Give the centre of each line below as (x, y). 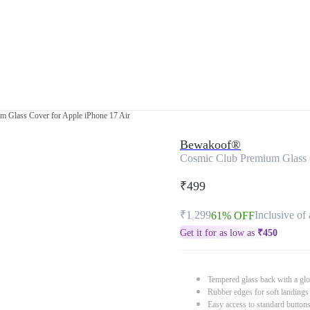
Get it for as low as (219, 233)
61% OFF (233, 216)
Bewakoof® (210, 145)
